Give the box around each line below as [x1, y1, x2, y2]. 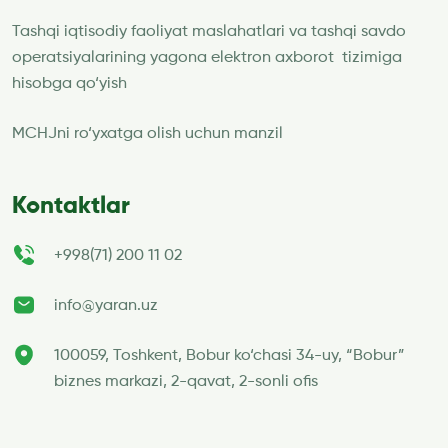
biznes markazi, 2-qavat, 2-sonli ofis [54, 373, 318, 390]
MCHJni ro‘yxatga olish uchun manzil [12, 125, 287, 142]
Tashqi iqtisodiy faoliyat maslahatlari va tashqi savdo [12, 23, 406, 40]
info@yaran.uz [54, 297, 158, 314]
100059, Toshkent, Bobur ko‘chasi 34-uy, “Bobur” [54, 347, 405, 364]
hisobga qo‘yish [12, 75, 127, 92]
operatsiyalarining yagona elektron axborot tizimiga [12, 49, 402, 66]
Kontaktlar [12, 193, 130, 218]
